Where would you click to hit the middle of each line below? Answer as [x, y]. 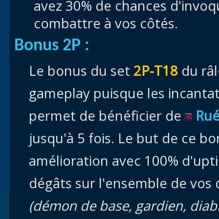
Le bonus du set [81, 71]
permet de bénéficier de [107, 116]
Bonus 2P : [52, 46]
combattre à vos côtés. [106, 23]
